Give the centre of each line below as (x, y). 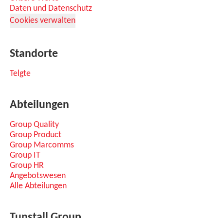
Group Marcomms (42, 145)
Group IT (25, 155)
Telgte (20, 74)
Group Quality (34, 125)
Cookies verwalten (43, 21)
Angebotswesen (38, 176)
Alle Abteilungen (38, 186)
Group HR (27, 166)
